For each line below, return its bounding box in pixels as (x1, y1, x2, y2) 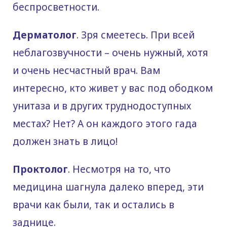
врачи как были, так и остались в (13, 198, 174, 211)
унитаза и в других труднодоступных (13, 99, 191, 112)
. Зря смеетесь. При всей (77, 28, 195, 42)
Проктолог (13, 162, 68, 176)
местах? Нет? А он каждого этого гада (13, 117, 197, 130)
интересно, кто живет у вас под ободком (13, 81, 213, 95)
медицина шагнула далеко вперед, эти (13, 180, 204, 194)
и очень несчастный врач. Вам (13, 63, 160, 77)
